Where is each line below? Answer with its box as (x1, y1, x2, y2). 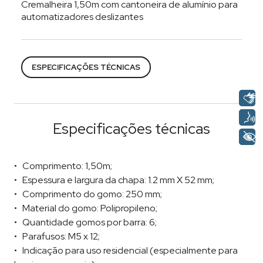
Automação (127, 39, 180, 52)
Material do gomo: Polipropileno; (22, 202, 158, 215)
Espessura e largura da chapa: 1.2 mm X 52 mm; (22, 174, 215, 187)
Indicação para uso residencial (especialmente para (22, 244, 238, 257)
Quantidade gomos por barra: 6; (22, 216, 157, 229)
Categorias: (21, 39, 72, 52)
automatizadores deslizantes (21, 11, 143, 23)
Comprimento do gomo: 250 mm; (22, 188, 163, 201)
